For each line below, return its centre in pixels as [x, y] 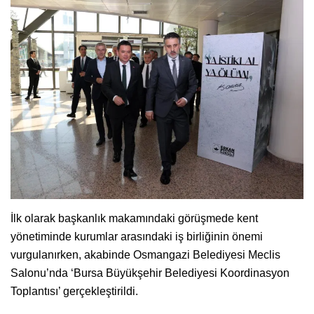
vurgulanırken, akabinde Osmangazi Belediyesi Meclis [145, 254]
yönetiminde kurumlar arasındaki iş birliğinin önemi [137, 236]
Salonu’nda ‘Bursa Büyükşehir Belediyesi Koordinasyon [150, 273]
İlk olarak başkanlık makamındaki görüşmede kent [134, 218]
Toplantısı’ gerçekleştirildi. [74, 291]
